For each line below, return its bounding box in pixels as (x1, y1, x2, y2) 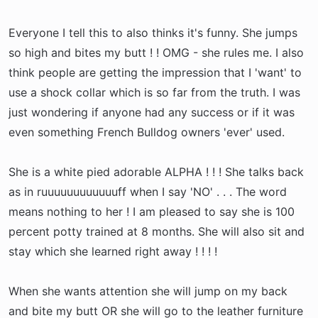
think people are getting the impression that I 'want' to (9, 65, 302, 79)
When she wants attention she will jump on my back (9, 284, 287, 298)
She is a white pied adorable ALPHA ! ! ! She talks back (9, 165, 304, 179)
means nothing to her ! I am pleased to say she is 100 (9, 204, 295, 219)
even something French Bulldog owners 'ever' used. (9, 125, 285, 139)
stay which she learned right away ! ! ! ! (9, 244, 217, 258)
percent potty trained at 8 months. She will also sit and (9, 224, 305, 238)
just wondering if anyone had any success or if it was (9, 105, 295, 119)
